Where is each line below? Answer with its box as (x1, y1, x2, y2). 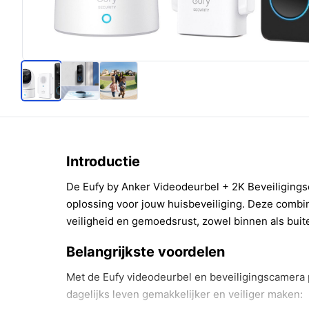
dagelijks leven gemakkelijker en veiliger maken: (66, 288, 303, 301)
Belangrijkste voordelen (66, 243, 225, 260)
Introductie (66, 153, 140, 170)
